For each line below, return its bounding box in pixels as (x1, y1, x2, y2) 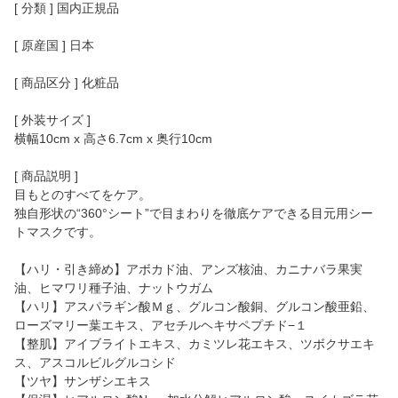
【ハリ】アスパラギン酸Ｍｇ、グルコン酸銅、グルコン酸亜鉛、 (14, 298, 375, 314)
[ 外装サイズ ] (14, 112, 91, 127)
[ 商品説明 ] (14, 168, 78, 183)
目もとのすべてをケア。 (14, 187, 151, 202)
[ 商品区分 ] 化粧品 (14, 75, 119, 90)
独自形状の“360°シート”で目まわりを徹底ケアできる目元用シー (14, 205, 373, 220)
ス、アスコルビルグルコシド (14, 354, 176, 370)
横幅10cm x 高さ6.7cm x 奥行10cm (14, 131, 212, 146)
